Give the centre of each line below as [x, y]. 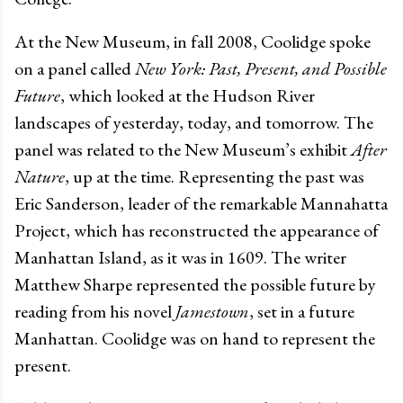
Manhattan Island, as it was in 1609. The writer [180, 257]
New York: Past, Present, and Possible [261, 68]
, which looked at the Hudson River [188, 95]
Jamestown [212, 311]
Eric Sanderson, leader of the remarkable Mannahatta [201, 203]
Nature [40, 176]
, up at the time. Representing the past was [215, 176]
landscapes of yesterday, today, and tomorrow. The [194, 122]
